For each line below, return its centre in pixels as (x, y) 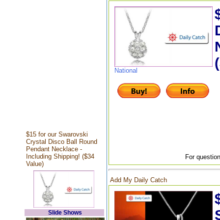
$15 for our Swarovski (57, 134)
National (126, 71)
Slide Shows (65, 213)
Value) (35, 164)
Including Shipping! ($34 (60, 156)
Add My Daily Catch (138, 180)
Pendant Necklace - (54, 149)
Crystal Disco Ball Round (61, 142)
